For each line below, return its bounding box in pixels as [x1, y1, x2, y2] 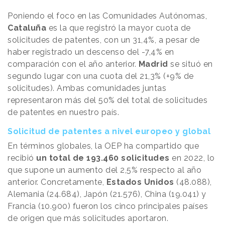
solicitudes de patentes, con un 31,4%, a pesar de [8, 35, 200, 45]
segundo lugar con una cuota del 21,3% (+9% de [8, 71, 194, 81]
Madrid [138, 59, 170, 69]
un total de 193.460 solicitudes [36, 153, 170, 163]
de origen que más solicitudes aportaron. [8, 213, 171, 223]
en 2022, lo [169, 153, 215, 163]
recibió [8, 153, 36, 163]
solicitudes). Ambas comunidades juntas [8, 83, 166, 93]
